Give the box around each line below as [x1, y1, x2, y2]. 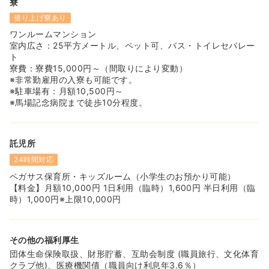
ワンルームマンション [10, 29, 97, 40]
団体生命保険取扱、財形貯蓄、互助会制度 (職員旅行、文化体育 [10, 249, 259, 259]
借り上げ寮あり [14, 13, 67, 23]
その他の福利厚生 [10, 235, 79, 246]
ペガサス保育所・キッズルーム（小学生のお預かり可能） [10, 171, 236, 182]
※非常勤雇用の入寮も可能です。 [10, 74, 138, 85]
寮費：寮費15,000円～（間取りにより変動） [10, 63, 188, 74]
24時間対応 [14, 155, 54, 165]
